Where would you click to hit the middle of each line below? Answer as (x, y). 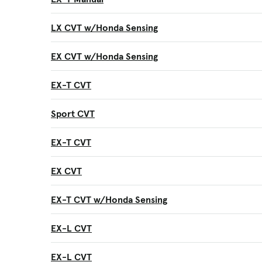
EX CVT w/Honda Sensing (104, 56)
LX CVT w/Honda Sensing (104, 27)
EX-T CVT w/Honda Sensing (109, 199)
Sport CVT (73, 113)
